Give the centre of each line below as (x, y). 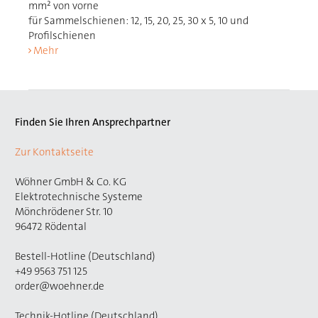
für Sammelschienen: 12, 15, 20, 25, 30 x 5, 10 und (139, 21)
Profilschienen (62, 35)
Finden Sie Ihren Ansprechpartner (93, 122)
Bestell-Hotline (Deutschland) (85, 256)
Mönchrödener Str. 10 (64, 212)
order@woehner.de (60, 286)
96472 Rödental (51, 226)
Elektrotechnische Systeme (79, 197)
